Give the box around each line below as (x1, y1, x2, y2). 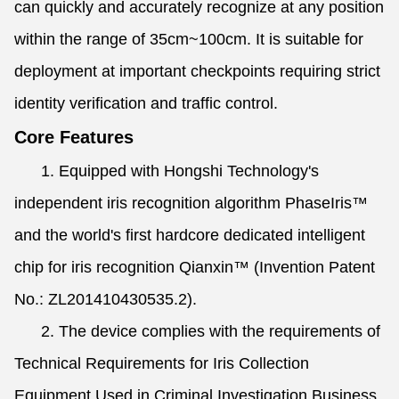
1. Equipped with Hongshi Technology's (14, 162, 319, 180)
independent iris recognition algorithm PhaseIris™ (14, 194, 368, 212)
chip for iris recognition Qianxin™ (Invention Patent (14, 258, 375, 276)
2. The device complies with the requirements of (14, 322, 380, 340)
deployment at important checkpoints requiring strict (14, 62, 380, 80)
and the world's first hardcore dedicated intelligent (14, 226, 365, 244)
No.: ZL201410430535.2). (14, 290, 197, 308)
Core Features (14, 127, 134, 147)
